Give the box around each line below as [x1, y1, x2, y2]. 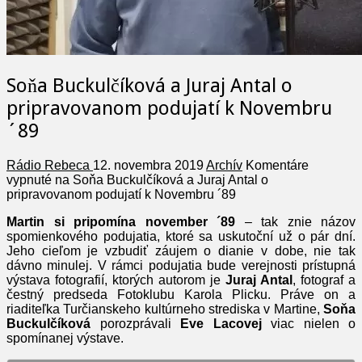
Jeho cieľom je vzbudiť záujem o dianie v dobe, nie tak [6, 244, 356, 259]
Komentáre [246, 158, 309, 173]
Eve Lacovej [180, 317, 262, 331]
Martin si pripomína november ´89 [6, 215, 245, 229]
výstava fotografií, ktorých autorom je [6, 273, 225, 288]
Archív [206, 158, 242, 173]
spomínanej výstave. [6, 331, 124, 346]
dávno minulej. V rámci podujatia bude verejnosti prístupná [6, 259, 356, 273]
